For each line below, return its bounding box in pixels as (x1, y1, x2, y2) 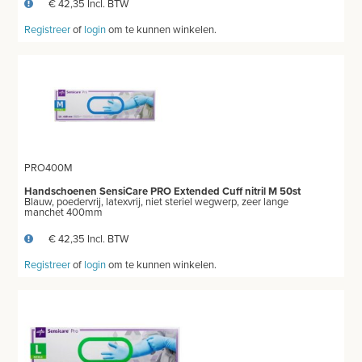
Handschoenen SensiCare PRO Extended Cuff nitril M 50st (24, 185, 301, 199)
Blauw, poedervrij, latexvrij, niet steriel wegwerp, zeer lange (24, 196, 289, 209)
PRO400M (24, 162, 74, 175)
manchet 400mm (24, 206, 103, 220)
